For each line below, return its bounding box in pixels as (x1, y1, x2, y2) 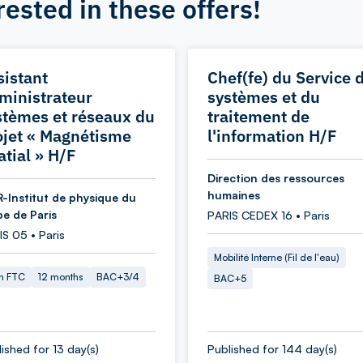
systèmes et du (207, 86, 320, 108)
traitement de (207, 105, 310, 127)
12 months (38, 271, 83, 283)
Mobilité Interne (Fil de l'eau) (214, 251, 340, 263)
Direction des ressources (207, 171, 344, 185)
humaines (207, 188, 260, 202)
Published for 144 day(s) (207, 342, 337, 356)
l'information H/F (207, 125, 337, 147)
